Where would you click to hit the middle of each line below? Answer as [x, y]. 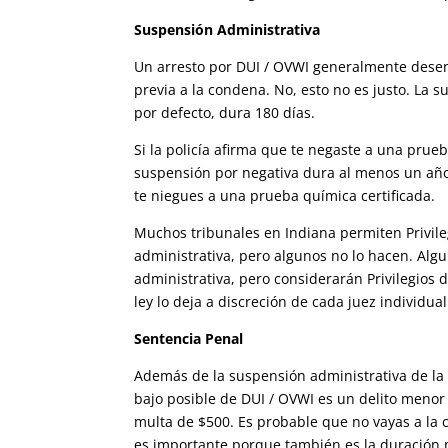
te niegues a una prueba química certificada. [285, 196]
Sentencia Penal [189, 339]
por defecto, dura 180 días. [225, 113]
